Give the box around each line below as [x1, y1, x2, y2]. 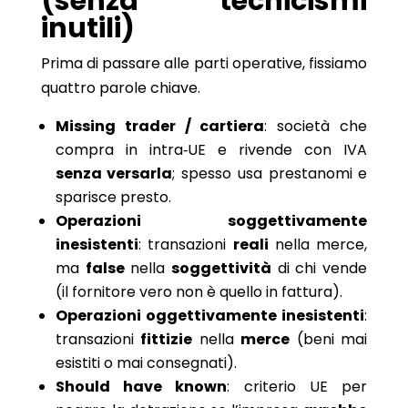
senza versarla [55, 162, 173, 184]
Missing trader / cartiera [55, 115, 265, 137]
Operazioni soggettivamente [55, 209, 368, 231]
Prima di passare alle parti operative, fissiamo [40, 52, 368, 74]
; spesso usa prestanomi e [172, 162, 368, 184]
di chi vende [271, 257, 368, 279]
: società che [264, 115, 368, 137]
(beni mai [290, 328, 368, 350]
